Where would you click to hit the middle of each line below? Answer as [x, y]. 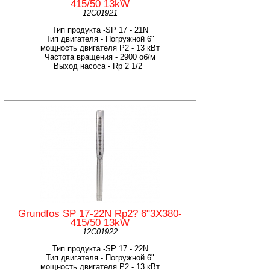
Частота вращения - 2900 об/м [100, 57]
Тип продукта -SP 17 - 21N [100, 30]
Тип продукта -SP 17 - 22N [100, 248]
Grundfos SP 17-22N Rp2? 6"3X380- [100, 213]
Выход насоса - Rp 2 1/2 [100, 66]
